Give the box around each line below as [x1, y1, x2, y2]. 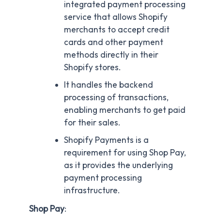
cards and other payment [63, 36, 163, 47]
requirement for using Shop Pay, [63, 147, 186, 158]
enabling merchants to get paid [63, 104, 186, 115]
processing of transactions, [63, 92, 169, 103]
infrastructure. [63, 185, 120, 196]
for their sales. [63, 117, 121, 128]
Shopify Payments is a [63, 134, 149, 145]
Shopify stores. [63, 62, 121, 73]
